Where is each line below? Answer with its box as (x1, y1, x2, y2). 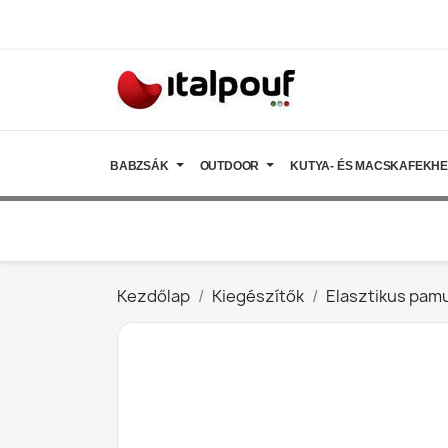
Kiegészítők (212, 285, 304, 307)
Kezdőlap (117, 285, 190, 307)
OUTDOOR (199, 159, 260, 173)
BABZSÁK (110, 159, 169, 173)
